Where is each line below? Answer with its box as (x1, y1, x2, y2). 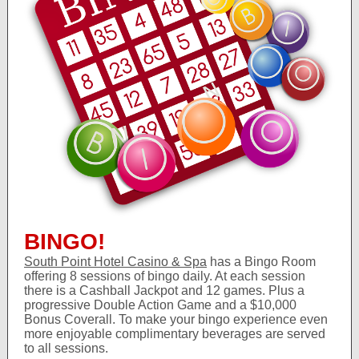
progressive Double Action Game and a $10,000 (24, 298, 296, 312)
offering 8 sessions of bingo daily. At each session (24, 269, 305, 283)
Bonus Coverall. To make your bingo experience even (24, 313, 328, 326)
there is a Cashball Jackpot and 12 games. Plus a (24, 284, 305, 297)
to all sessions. (24, 341, 111, 355)
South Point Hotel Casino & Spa (24, 255, 207, 268)
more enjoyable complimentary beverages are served (24, 327, 325, 341)
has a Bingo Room (210, 255, 316, 268)
